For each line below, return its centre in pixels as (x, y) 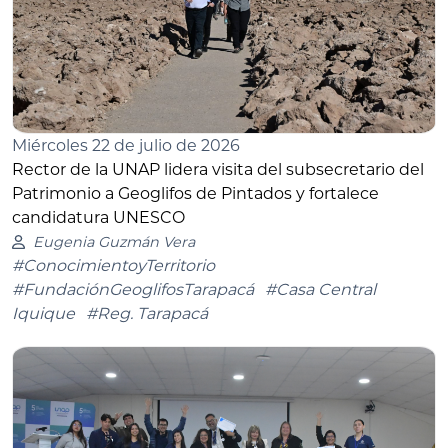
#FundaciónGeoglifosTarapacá (133, 290)
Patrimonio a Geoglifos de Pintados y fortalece (195, 194)
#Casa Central (320, 290)
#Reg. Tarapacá (147, 314)
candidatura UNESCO (98, 218)
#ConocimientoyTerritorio (113, 266)
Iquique (43, 314)
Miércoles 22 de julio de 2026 (126, 146)
